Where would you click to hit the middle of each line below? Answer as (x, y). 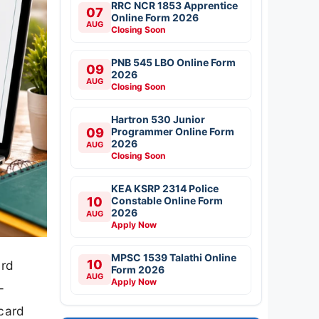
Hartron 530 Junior (158, 119)
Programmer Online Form (173, 131)
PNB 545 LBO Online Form (173, 62)
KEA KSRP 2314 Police (165, 188)
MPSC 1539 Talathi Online (174, 257)
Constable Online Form (167, 200)
